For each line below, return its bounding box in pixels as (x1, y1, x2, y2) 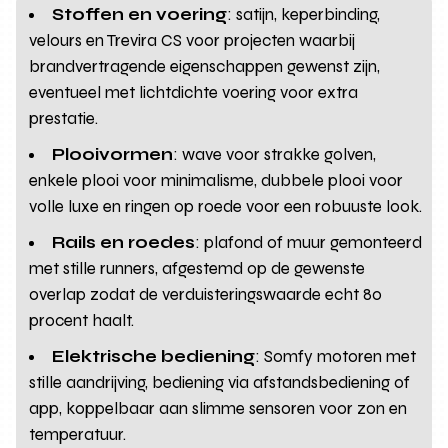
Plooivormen (52, 144, 174, 166)
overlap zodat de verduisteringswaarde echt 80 (29, 284, 383, 306)
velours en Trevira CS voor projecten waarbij (29, 30, 356, 52)
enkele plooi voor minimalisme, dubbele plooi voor (29, 170, 404, 192)
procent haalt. (29, 310, 135, 332)
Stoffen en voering (52, 4, 228, 26)
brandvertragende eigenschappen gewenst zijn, (29, 56, 381, 78)
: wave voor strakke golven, (173, 144, 377, 166)
